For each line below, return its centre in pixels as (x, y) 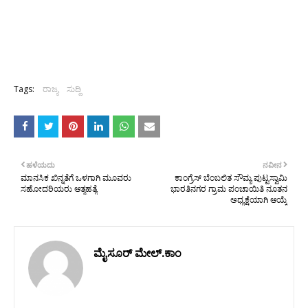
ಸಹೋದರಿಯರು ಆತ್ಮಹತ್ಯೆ (59, 189)
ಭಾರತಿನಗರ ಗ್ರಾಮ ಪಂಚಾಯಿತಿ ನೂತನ (229, 189)
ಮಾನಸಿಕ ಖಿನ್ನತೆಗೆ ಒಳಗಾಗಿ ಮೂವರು (76, 178)
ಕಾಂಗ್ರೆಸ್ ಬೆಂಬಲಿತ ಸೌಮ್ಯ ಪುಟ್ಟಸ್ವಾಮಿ (231, 178)
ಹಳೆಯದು (41, 165)
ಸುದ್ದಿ (74, 89)
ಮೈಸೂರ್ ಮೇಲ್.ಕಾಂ (137, 253)
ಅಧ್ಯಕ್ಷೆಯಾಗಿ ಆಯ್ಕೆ (259, 200)
